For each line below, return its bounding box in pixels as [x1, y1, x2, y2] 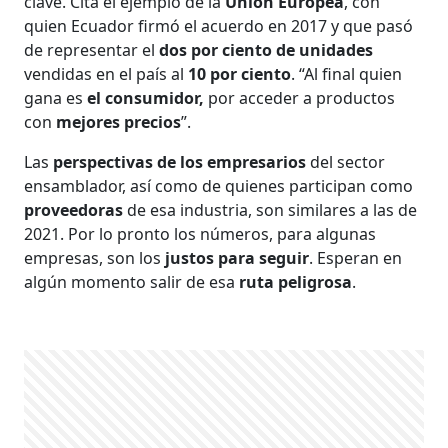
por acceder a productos [204, 87, 396, 110]
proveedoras [24, 199, 128, 222]
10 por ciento [188, 63, 292, 86]
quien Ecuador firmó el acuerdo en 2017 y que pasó [24, 15, 414, 38]
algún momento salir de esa [24, 271, 240, 294]
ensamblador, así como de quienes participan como [24, 175, 414, 198]
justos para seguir [165, 247, 310, 270]
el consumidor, [87, 87, 205, 110]
